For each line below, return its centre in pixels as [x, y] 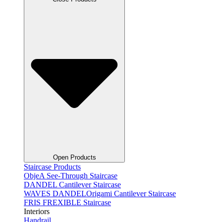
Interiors [37, 211]
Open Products [74, 157]
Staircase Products [52, 166]
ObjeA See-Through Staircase [71, 175]
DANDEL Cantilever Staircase [72, 184]
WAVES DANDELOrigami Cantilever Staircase [100, 193]
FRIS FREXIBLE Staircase [67, 202]
